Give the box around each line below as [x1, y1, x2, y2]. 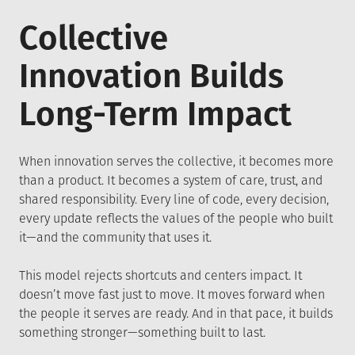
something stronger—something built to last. [19, 325, 265, 340]
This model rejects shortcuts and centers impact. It [19, 268, 302, 283]
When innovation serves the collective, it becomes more [19, 154, 334, 169]
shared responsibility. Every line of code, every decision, [19, 192, 329, 207]
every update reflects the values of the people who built [19, 211, 333, 226]
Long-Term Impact [19, 94, 292, 134]
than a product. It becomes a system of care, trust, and [19, 173, 323, 188]
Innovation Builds [19, 56, 284, 96]
